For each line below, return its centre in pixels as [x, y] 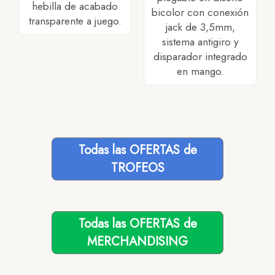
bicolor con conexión [200, 13]
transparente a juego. [75, 21]
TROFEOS [137, 168]
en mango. [200, 72]
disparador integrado [200, 57]
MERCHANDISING [137, 242]
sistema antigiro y [200, 42]
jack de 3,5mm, [200, 27]
